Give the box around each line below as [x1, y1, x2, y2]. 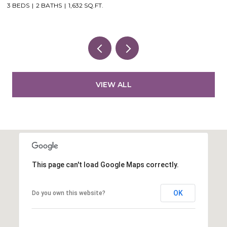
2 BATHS [36, 1, 62, 9]
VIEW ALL [95, 80, 132, 89]
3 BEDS [7, 1, 29, 9]
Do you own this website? [31, 189, 105, 197]
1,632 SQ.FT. [68, 1, 103, 9]
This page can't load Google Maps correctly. [31, 160, 179, 169]
